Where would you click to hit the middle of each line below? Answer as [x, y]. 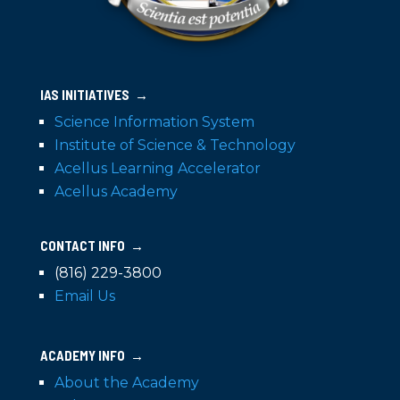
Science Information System [154, 122]
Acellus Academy [116, 192]
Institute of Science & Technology [175, 146]
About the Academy [126, 383]
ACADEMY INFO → [92, 356]
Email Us [84, 296]
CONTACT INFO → [92, 246]
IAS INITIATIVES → [94, 95]
